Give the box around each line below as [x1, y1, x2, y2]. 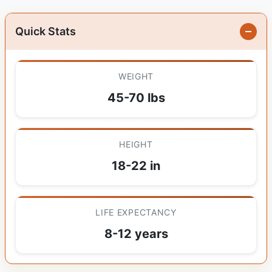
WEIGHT [118, 71, 154, 82]
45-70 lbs [107, 90, 165, 106]
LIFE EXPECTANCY [95, 207, 177, 218]
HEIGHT [119, 139, 153, 150]
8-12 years [104, 226, 168, 242]
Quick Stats [15, 25, 76, 38]
